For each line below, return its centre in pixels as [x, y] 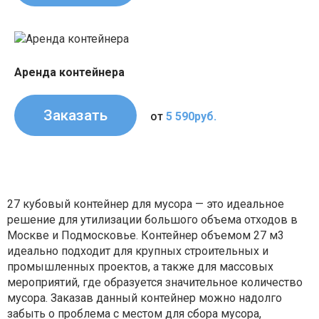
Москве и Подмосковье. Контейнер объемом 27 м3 [146, 236]
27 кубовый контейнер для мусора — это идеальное [146, 204]
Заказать [75, 116]
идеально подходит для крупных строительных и [138, 251]
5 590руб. [191, 117]
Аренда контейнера [69, 73]
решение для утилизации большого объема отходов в [152, 220]
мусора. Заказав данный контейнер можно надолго [145, 298]
